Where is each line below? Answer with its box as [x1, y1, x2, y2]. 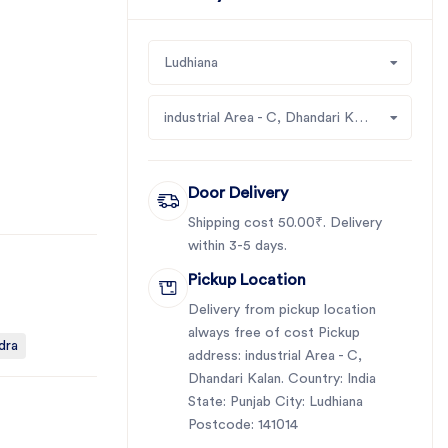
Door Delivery [188, 185, 288, 201]
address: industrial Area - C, [188, 349, 362, 363]
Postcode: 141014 [188, 418, 298, 432]
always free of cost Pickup [188, 326, 360, 340]
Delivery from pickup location [188, 303, 376, 317]
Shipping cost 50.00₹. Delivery [188, 216, 382, 230]
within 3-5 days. [188, 239, 287, 253]
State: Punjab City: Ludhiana [188, 395, 363, 409]
